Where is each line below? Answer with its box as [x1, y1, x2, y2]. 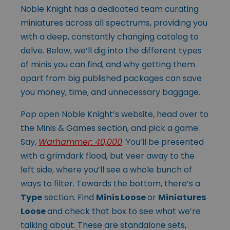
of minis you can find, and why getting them [21, 58, 195, 70]
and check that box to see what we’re [47, 205, 201, 217]
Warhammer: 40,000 [39, 136, 122, 148]
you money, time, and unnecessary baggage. [21, 86, 200, 98]
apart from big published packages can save [21, 72, 202, 84]
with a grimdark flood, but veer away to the [21, 149, 195, 162]
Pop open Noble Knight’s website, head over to [21, 108, 208, 120]
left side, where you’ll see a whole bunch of [21, 163, 192, 176]
